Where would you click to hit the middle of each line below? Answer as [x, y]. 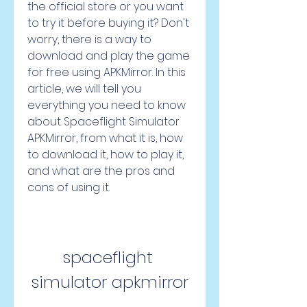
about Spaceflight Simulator [103, 122]
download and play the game [109, 56]
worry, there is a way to [89, 39]
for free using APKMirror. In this [107, 72]
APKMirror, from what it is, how [105, 138]
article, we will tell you [84, 89]
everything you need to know [107, 105]
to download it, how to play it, [106, 155]
